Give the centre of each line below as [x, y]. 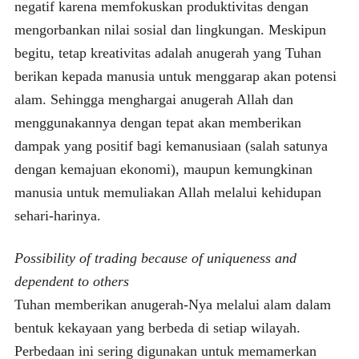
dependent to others [71, 281]
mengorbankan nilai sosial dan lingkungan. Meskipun [170, 29]
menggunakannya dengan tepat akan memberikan [157, 122]
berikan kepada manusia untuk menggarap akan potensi [175, 76]
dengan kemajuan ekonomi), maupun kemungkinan [163, 169]
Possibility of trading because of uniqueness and [155, 258]
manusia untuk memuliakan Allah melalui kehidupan [167, 192]
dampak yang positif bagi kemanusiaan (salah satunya [171, 145]
